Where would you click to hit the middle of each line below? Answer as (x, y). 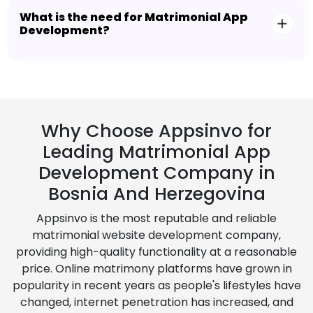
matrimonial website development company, (156, 235)
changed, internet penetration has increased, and (156, 303)
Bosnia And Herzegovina (156, 194)
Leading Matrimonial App (156, 152)
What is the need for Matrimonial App (134, 17)
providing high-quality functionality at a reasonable (156, 252)
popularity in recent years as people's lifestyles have (156, 286)
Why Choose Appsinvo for (156, 131)
